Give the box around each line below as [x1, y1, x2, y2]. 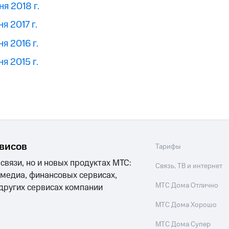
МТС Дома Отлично [155, 180, 219, 191]
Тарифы [155, 142, 181, 152]
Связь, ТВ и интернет [155, 161, 223, 171]
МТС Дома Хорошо [155, 200, 217, 210]
